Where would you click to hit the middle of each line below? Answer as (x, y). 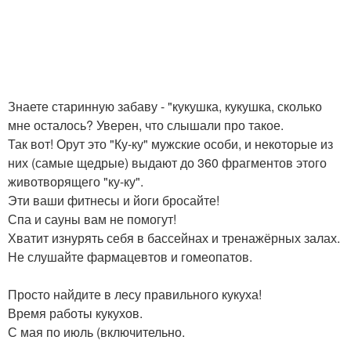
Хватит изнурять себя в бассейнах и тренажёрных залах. (174, 238)
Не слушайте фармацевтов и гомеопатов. (130, 257)
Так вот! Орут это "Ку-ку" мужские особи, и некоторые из (170, 144)
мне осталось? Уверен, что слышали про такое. (146, 125)
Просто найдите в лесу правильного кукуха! (135, 294)
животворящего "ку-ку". (76, 181)
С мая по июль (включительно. (96, 332)
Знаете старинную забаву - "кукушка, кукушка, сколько (165, 106)
